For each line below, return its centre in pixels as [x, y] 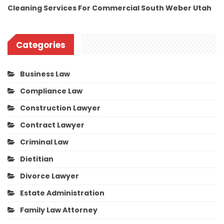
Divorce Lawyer [49, 176]
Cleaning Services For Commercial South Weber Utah [109, 8]
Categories [41, 45]
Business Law [45, 74]
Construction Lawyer [60, 108]
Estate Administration [62, 193]
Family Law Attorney [59, 210]
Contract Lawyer [52, 125]
